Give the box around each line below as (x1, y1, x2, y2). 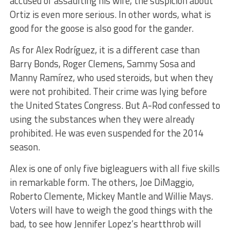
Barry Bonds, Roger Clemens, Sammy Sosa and (9, 56, 195, 71)
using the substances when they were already (9, 111, 195, 126)
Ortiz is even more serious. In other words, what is (9, 7, 211, 22)
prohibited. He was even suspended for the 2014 (9, 125, 203, 140)
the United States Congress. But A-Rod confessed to (9, 98, 220, 112)
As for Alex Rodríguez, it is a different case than (9, 42, 200, 57)
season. (9, 139, 40, 154)
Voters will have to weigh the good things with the (9, 202, 213, 217)
